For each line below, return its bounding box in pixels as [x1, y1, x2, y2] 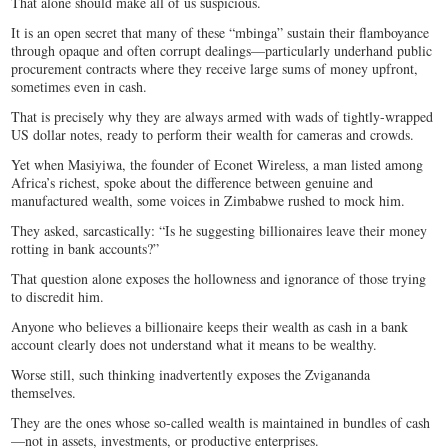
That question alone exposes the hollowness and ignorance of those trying [11, 268, 427, 288]
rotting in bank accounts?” [11, 238, 165, 258]
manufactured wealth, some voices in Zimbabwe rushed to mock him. [11, 190, 411, 210]
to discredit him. [11, 286, 105, 306]
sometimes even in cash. [11, 76, 153, 96]
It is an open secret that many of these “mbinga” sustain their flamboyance [11, 22, 430, 42]
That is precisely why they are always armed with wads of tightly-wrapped [11, 106, 434, 126]
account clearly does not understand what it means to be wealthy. [11, 334, 383, 354]
